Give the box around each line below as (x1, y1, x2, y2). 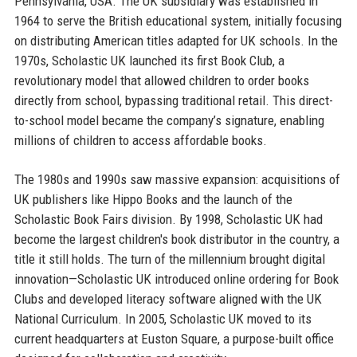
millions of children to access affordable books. (14, 131, 267, 148)
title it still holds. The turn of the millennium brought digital (14, 250, 325, 267)
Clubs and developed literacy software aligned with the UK (14, 290, 322, 307)
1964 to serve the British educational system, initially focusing (14, 12, 342, 29)
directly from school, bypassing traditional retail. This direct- (14, 92, 333, 108)
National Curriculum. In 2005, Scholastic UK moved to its (14, 310, 312, 327)
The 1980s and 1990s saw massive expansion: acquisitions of (14, 171, 340, 187)
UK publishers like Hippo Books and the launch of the (14, 190, 292, 207)
